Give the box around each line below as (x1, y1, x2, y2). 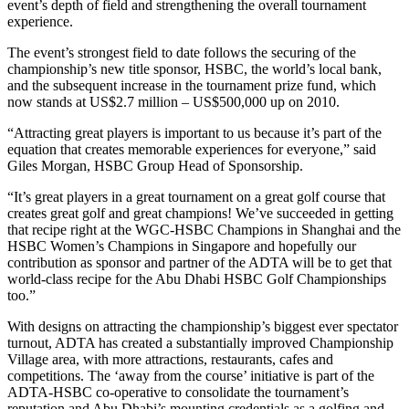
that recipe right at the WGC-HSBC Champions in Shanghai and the (7, 221, 401, 237)
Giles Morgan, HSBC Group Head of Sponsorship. (7, 157, 303, 173)
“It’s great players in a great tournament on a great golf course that (7, 188, 385, 204)
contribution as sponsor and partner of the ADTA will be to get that (7, 254, 392, 270)
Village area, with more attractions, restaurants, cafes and (7, 351, 333, 367)
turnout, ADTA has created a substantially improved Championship (7, 334, 393, 351)
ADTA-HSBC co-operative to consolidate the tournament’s (7, 383, 349, 400)
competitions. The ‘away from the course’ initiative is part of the (7, 367, 374, 383)
